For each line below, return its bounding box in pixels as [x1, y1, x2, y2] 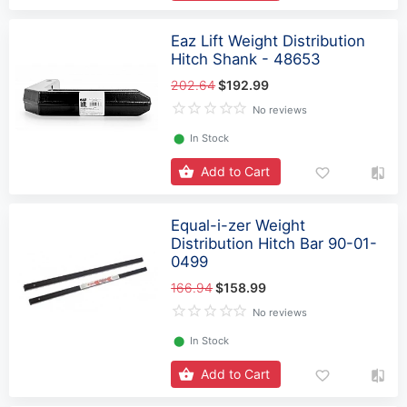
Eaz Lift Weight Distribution [171, 32, 366, 51]
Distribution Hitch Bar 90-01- [171, 234, 378, 253]
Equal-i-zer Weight [171, 216, 306, 235]
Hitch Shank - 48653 [171, 50, 322, 69]
